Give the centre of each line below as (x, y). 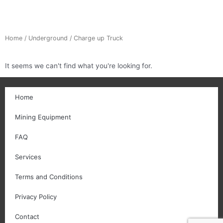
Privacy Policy (36, 197)
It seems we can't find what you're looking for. (79, 66)
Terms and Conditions (49, 177)
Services (28, 157)
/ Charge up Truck (95, 38)
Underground (48, 38)
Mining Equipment (43, 117)
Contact (27, 217)
